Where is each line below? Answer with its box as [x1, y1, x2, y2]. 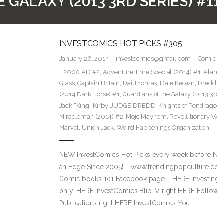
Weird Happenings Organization [116, 124, 209, 132]
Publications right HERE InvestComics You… [59, 199, 193, 207]
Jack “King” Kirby [59, 102, 108, 109]
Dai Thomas [122, 79, 157, 87]
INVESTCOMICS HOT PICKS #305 [59, 39, 182, 48]
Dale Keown [159, 79, 195, 87]
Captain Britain [77, 79, 120, 87]
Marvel [59, 124, 79, 132]
